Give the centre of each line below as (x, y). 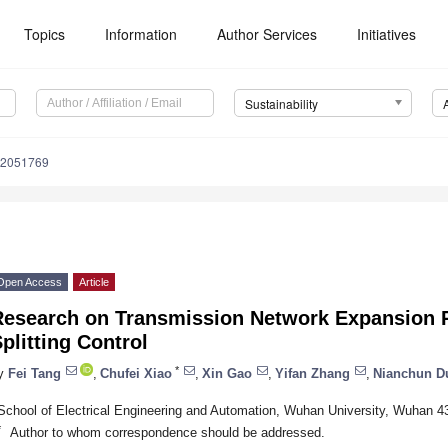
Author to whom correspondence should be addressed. (167, 432)
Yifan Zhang (312, 373)
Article (94, 282)
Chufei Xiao (136, 373)
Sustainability (281, 104)
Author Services (267, 34)
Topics (45, 34)
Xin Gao (227, 373)
